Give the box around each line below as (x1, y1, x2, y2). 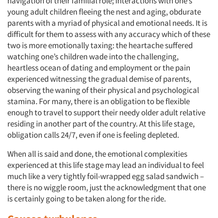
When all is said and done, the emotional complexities (7, 148, 187, 159)
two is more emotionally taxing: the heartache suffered (7, 40, 193, 51)
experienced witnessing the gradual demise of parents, (7, 73, 191, 84)
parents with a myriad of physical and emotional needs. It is (7, 18, 207, 28)
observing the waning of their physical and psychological (7, 85, 199, 95)
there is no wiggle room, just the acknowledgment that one (7, 182, 206, 193)
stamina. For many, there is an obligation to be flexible (7, 96, 190, 107)
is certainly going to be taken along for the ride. (7, 193, 166, 204)
